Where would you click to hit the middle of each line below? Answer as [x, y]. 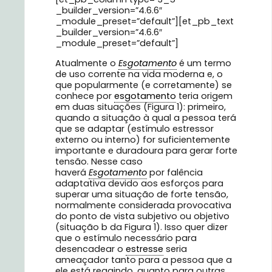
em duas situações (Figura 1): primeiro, [141, 107]
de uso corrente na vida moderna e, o [139, 74]
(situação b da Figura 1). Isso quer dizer [141, 227]
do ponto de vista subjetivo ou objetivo [142, 216]
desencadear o [90, 249]
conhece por [85, 96]
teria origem [204, 96]
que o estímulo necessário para [126, 238]
